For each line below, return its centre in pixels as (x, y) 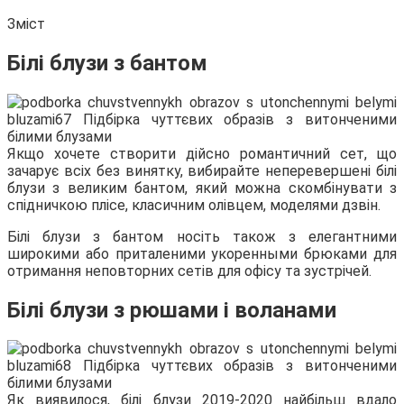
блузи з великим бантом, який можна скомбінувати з (202, 188)
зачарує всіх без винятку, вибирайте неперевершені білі (202, 170)
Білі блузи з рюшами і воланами (172, 310)
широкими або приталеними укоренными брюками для (202, 253)
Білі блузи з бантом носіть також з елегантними (202, 236)
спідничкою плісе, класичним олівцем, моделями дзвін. (194, 205)
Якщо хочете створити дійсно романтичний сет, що (202, 153)
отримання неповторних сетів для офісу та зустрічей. (189, 271)
